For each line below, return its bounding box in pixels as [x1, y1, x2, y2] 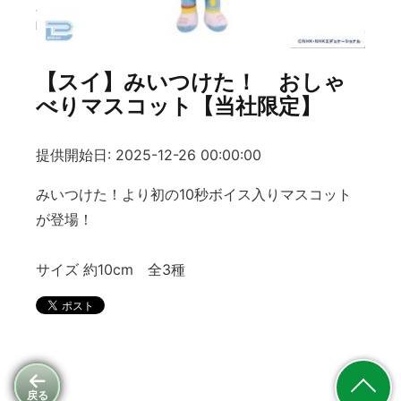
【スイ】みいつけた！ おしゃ [36, 69, 346, 95]
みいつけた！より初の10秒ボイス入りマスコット [36, 185, 352, 204]
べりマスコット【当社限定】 [36, 93, 321, 119]
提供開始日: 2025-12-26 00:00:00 [36, 146, 261, 165]
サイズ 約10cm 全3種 [36, 260, 185, 279]
